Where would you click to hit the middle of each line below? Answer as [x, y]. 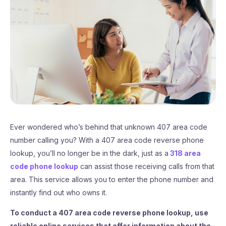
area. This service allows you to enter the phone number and [112, 179]
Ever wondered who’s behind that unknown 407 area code [109, 127]
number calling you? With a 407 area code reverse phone [107, 140]
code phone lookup [44, 166]
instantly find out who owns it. [59, 192]
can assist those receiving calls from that [146, 166]
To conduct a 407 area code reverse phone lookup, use [109, 213]
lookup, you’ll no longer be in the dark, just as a [89, 153]
